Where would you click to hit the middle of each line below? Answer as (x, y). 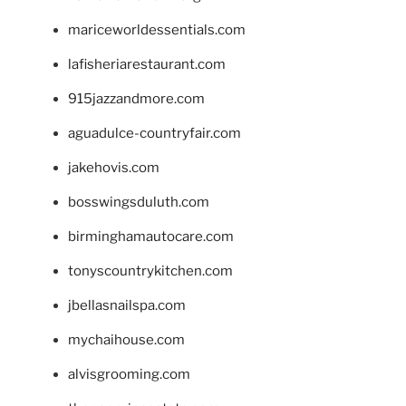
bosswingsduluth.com (139, 203)
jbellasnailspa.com (127, 306)
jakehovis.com (114, 168)
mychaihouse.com (126, 340)
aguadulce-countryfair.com (155, 134)
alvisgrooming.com (129, 375)
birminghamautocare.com (151, 237)
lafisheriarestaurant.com (147, 65)
